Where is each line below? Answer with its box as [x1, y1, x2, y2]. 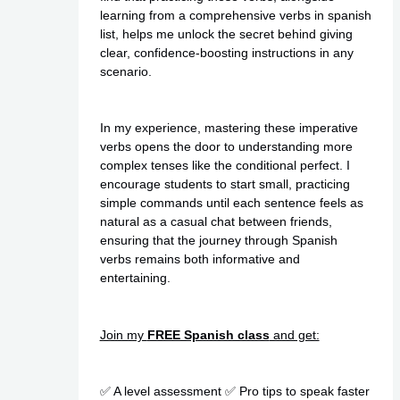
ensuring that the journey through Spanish [99, 233, 337, 248]
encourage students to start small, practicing [99, 177, 350, 192]
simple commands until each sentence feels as [99, 196, 363, 211]
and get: [269, 327, 320, 342]
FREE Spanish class [146, 327, 270, 342]
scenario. [99, 63, 152, 79]
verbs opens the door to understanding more [99, 139, 353, 154]
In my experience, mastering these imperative [99, 121, 358, 136]
